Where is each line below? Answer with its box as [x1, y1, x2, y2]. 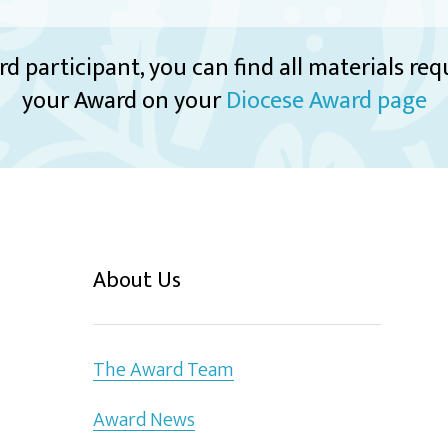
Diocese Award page [225, 81, 427, 121]
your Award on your [21, 81, 226, 121]
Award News [93, 403, 196, 437]
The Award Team [93, 353, 235, 387]
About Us [93, 262, 182, 299]
